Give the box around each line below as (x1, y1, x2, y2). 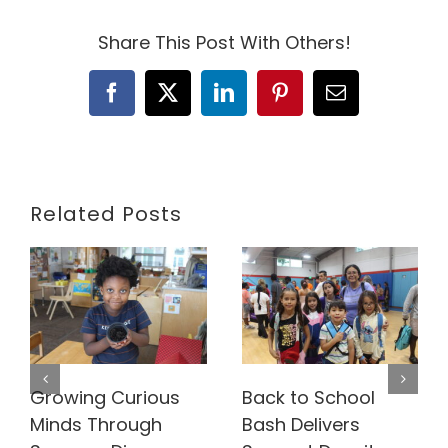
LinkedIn (222, 90, 297, 112)
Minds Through (30, 411, 162, 437)
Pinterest (278, 90, 351, 112)
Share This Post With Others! (97, 30, 351, 56)
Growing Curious (30, 384, 180, 410)
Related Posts (30, 199, 182, 228)
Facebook (110, 90, 189, 112)
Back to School (241, 384, 375, 410)
